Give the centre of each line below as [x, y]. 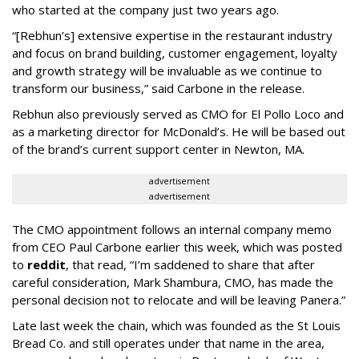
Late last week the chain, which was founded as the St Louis [176, 326]
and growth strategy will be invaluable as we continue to [167, 71]
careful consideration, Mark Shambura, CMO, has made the [173, 282]
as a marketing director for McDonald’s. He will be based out [179, 132]
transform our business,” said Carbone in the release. [158, 89]
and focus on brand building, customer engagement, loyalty [175, 53]
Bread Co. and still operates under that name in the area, [168, 343]
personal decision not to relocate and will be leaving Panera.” [179, 300]
